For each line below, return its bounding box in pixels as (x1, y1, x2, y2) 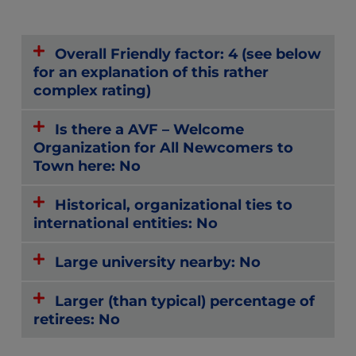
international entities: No (33, 213, 218, 232)
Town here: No (33, 156, 141, 175)
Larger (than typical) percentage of (55, 291, 315, 310)
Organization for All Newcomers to (33, 137, 293, 157)
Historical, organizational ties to (55, 195, 293, 214)
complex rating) (33, 80, 151, 99)
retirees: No (33, 309, 120, 328)
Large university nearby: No (55, 252, 261, 271)
